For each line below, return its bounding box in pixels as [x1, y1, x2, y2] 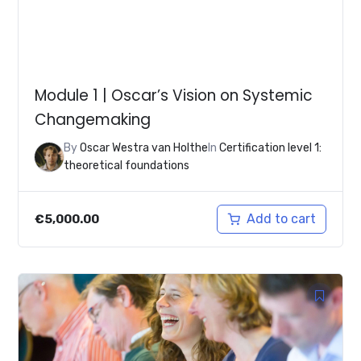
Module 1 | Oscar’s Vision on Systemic [35, 84, 313, 106]
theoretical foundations [64, 159, 190, 173]
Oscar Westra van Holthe [80, 141, 209, 156]
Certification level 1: [219, 141, 322, 156]
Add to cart [246, 211, 316, 227]
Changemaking [35, 108, 151, 131]
